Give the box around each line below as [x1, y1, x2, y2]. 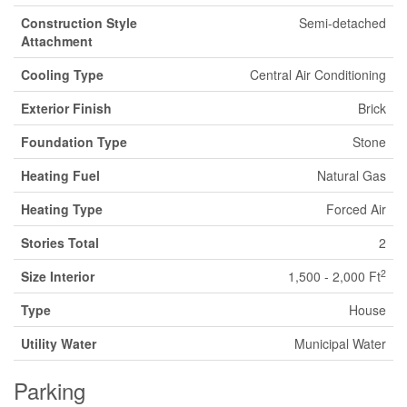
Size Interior [21, 267, 94, 285]
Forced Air [326, 200, 386, 218]
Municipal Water [294, 334, 386, 352]
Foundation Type [21, 133, 127, 151]
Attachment [21, 32, 93, 50]
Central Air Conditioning [250, 65, 386, 84]
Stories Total [21, 233, 99, 252]
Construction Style [21, 14, 137, 32]
